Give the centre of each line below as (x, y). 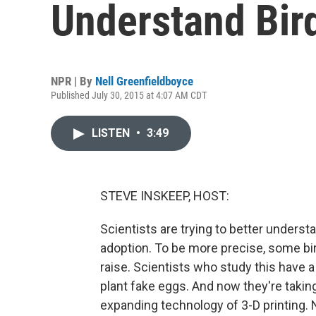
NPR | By (73, 81)
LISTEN (112, 133)
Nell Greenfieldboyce (144, 81)
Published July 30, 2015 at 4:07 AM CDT (129, 95)
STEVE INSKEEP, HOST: (165, 196)
